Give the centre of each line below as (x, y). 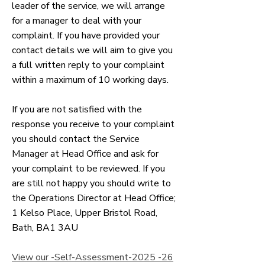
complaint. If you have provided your (86, 35)
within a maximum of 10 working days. (90, 80)
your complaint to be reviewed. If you (88, 169)
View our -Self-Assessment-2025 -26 (93, 257)
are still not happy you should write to (91, 183)
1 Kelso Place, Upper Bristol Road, (85, 213)
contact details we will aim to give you (92, 50)
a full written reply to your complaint (88, 65)
